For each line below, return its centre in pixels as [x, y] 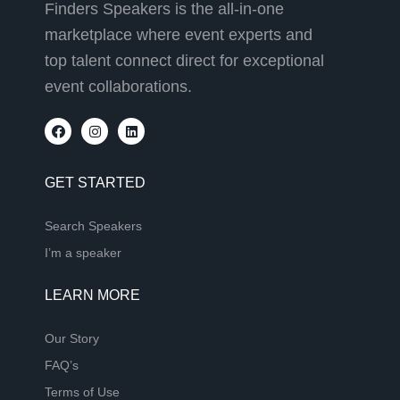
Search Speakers [93, 226]
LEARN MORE [92, 296]
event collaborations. [118, 87]
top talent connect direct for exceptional [184, 61]
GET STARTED [95, 183]
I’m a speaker [83, 253]
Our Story [72, 339]
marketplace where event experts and [179, 35]
